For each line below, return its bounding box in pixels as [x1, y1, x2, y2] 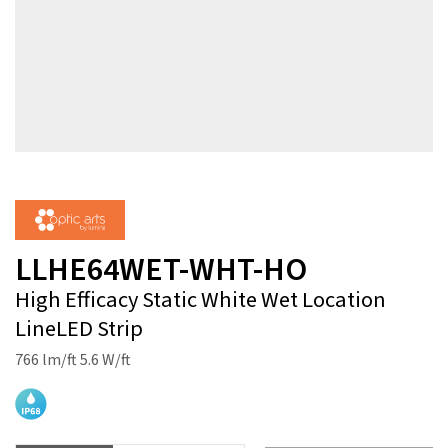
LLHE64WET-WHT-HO [15, 247, 307, 293]
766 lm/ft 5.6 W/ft [15, 349, 131, 371]
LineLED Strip [15, 313, 143, 345]
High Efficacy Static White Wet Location [15, 284, 386, 316]
